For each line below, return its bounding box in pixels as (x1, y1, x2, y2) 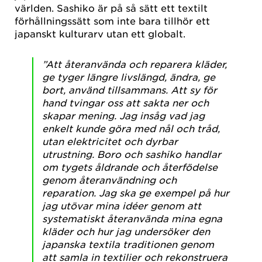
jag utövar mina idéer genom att (42, 199, 201, 212)
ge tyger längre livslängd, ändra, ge (42, 71, 215, 83)
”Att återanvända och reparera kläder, (42, 58, 227, 70)
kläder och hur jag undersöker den (42, 225, 210, 237)
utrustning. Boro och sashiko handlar (42, 148, 221, 160)
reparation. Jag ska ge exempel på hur (42, 187, 229, 199)
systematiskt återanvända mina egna (42, 212, 222, 225)
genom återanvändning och (42, 174, 177, 186)
